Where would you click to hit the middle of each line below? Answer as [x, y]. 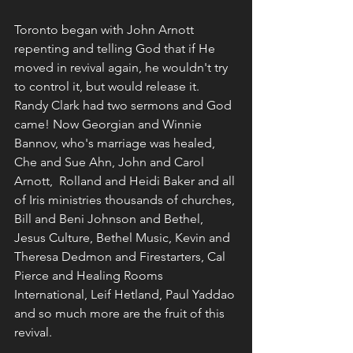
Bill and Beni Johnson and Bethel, [110, 219]
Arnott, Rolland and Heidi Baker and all [126, 181]
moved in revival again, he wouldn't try [123, 68]
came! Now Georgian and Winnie [110, 124]
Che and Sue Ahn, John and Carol [111, 162]
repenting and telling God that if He [116, 49]
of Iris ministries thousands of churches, [126, 200]
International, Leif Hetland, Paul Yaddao [126, 295]
